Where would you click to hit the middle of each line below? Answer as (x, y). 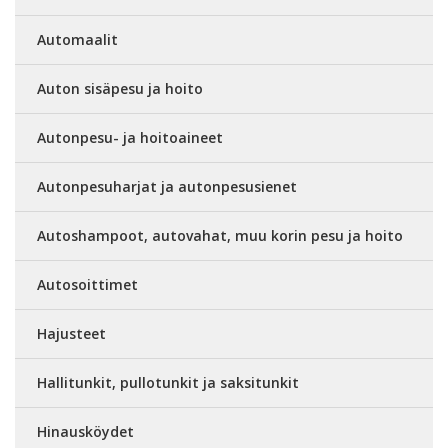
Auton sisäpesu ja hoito (120, 88)
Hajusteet (71, 333)
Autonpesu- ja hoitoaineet (130, 137)
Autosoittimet (87, 284)
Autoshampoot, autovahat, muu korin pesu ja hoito (220, 235)
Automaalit (77, 39)
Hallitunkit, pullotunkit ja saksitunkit (168, 382)
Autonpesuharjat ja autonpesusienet (167, 186)
